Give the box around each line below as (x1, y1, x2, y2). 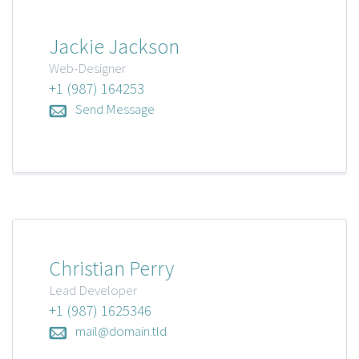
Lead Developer (49, 281, 137, 300)
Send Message (75, 100, 155, 119)
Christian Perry (49, 255, 174, 282)
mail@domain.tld (75, 322, 167, 341)
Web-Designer (49, 59, 126, 78)
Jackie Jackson (49, 33, 179, 60)
